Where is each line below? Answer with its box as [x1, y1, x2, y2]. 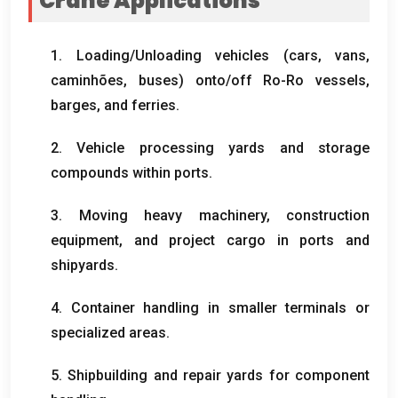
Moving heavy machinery [78, 206, 267, 224]
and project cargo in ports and [133, 231, 370, 249]
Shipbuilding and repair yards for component [68, 366, 370, 384]
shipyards [51, 256, 115, 274]
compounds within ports [51, 163, 209, 181]
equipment [51, 231, 119, 249]
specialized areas [51, 323, 166, 341]
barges [51, 96, 97, 114]
